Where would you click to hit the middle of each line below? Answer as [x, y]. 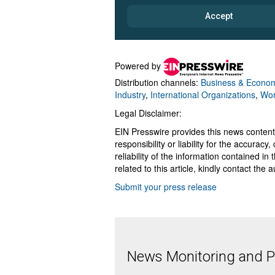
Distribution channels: [158, 82]
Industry [130, 94]
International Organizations [203, 94]
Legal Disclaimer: [148, 113]
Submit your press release [166, 186]
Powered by [139, 65]
